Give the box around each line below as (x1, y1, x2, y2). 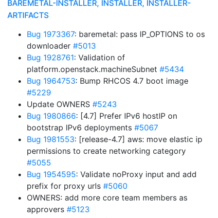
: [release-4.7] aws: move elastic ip (74, 134, 202, 144)
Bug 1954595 (27, 169, 76, 179)
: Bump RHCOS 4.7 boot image (75, 76, 188, 86)
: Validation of (74, 53, 125, 62)
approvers (27, 204, 67, 214)
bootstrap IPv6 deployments (27, 123, 134, 132)
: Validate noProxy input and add (76, 169, 197, 179)
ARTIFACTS (7, 10, 49, 20)
